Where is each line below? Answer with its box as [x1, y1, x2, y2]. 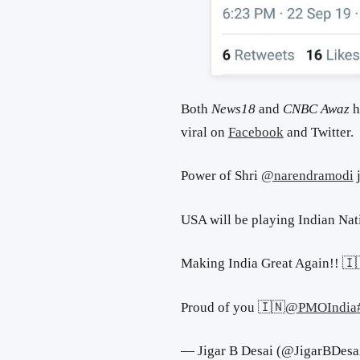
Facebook [227, 124, 284, 140]
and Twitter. [283, 124, 354, 140]
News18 [211, 100, 259, 117]
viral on [180, 124, 228, 140]
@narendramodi [260, 168, 354, 184]
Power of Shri [180, 168, 261, 184]
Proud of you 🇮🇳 [180, 299, 285, 315]
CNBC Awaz [282, 100, 353, 117]
